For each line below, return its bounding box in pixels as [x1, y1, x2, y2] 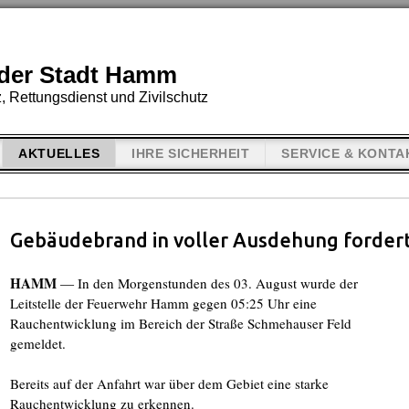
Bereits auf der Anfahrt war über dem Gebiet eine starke [10, 374, 329, 393]
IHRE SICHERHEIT [131, 147, 250, 161]
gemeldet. [10, 334, 66, 352]
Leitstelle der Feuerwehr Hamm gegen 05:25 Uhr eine [10, 294, 317, 312]
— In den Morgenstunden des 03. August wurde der [57, 274, 358, 292]
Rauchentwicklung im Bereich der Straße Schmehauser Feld [10, 314, 351, 332]
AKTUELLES [18, 147, 100, 161]
